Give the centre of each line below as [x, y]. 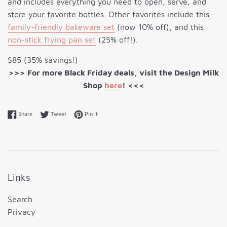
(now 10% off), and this [159, 27]
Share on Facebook [55, 113]
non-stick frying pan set [52, 40]
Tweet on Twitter [87, 113]
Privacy [22, 212]
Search [20, 199]
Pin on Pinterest [117, 113]
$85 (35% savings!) [43, 60]
